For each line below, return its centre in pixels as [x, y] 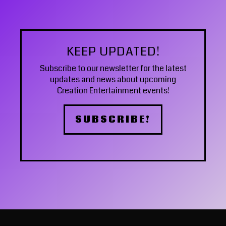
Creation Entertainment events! [113, 91]
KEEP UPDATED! [113, 52]
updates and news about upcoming [113, 80]
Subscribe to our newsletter [89, 69]
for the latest [162, 69]
